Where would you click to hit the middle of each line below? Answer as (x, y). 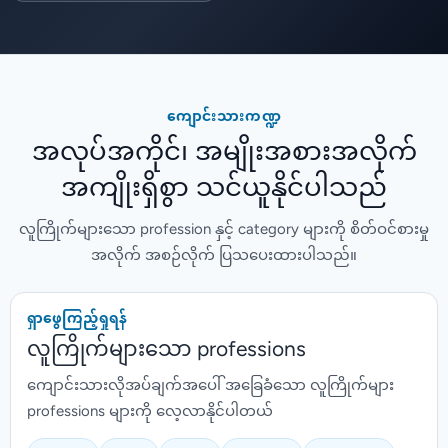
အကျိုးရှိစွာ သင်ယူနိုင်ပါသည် (224, 190)
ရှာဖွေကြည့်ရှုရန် (77, 319)
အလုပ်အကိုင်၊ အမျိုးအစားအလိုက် (224, 154)
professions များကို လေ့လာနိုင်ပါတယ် (150, 412)
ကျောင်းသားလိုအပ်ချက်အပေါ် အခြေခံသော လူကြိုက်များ (210, 386)
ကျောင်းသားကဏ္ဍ (224, 117)
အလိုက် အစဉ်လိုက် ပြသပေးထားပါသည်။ (224, 256)
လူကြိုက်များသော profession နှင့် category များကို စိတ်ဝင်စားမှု (224, 230)
